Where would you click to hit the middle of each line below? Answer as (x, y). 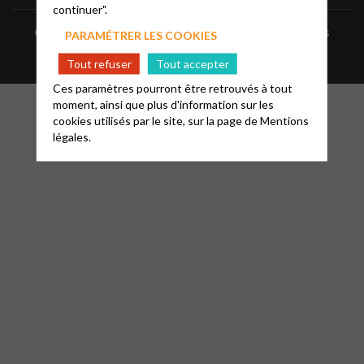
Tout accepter (192, 63)
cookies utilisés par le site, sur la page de (156, 120)
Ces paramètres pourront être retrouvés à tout (172, 88)
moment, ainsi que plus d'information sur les (163, 104)
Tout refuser (99, 63)
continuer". (80, 9)
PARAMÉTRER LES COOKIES (141, 35)
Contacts (60, 32)
